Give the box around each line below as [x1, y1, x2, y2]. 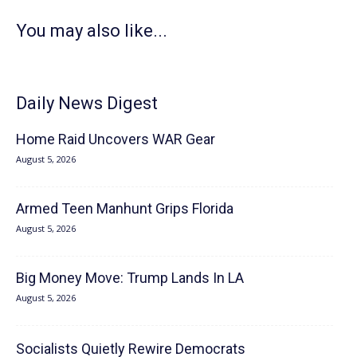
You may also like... [16, 20, 167, 41]
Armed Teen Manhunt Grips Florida [16, 199, 233, 217]
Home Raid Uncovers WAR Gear [16, 130, 215, 147]
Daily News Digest [16, 92, 158, 113]
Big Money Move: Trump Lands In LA [16, 269, 244, 286]
